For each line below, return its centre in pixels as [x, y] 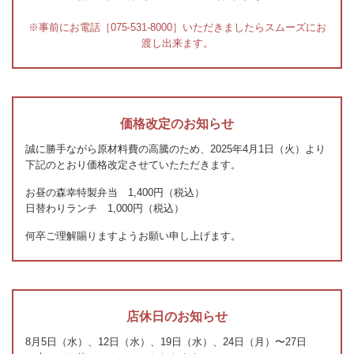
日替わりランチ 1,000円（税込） [105, 208]
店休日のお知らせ [177, 316]
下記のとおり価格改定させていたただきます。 [133, 164]
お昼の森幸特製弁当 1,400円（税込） [115, 192]
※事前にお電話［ [69, 27]
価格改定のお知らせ [177, 123]
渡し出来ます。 [177, 43]
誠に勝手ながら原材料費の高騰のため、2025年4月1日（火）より [175, 149]
